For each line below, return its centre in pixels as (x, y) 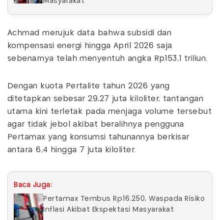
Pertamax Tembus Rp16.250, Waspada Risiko (124, 199)
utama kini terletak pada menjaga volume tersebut (110, 111)
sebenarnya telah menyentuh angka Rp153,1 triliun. (108, 58)
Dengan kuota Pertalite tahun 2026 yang (89, 86)
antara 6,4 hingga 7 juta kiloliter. (72, 150)
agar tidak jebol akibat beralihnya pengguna (96, 124)
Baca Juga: (33, 185)
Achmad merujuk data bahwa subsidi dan (90, 33)
